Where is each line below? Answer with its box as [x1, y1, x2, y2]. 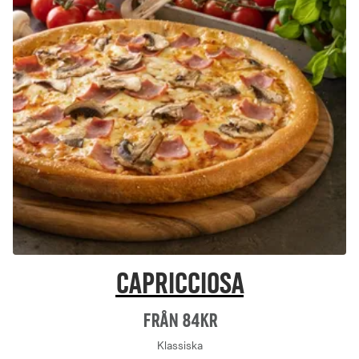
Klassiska [156, 339, 203, 353]
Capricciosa [115, 267, 244, 301]
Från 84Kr [142, 309, 217, 331]
